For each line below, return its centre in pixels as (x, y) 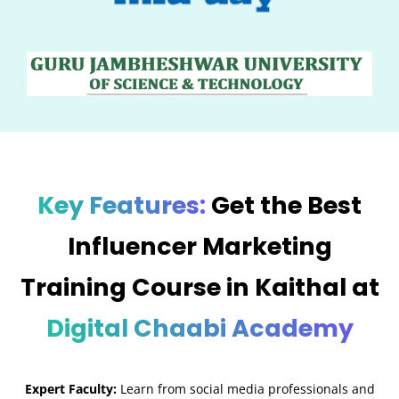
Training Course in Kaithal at (199, 287)
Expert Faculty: (70, 388)
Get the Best (284, 205)
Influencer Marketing (199, 246)
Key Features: (122, 205)
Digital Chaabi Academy (199, 328)
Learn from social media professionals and (245, 388)
